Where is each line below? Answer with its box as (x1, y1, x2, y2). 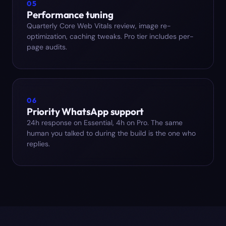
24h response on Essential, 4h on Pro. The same (27, 118, 183, 128)
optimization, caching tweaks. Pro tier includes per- (27, 32, 194, 41)
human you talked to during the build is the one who (27, 129, 196, 138)
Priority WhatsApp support (27, 105, 144, 118)
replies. (27, 139, 50, 149)
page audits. (27, 42, 67, 52)
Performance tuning (27, 9, 114, 21)
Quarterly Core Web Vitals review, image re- (27, 21, 171, 31)
